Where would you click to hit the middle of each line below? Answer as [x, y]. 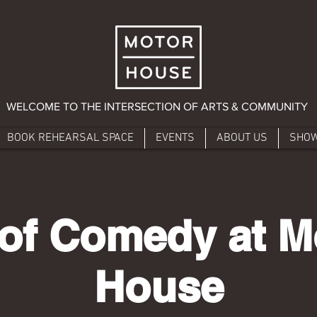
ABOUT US [242, 138]
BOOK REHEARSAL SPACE [70, 138]
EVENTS [175, 138]
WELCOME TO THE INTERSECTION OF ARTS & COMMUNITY [157, 106]
